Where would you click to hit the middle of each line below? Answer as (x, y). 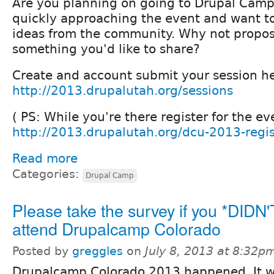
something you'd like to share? (106, 49)
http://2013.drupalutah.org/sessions (123, 90)
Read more (45, 158)
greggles (98, 251)
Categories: (47, 174)
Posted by (42, 251)
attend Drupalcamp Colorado (117, 228)
